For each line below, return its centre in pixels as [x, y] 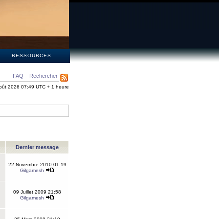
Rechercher [44, 76]
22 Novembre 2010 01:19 [37, 164]
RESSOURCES [31, 55]
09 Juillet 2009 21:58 [37, 192]
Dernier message [37, 147]
